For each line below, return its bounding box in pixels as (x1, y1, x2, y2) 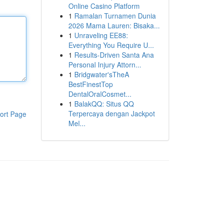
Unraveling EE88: (74, 30, 128, 40)
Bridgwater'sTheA (74, 69, 129, 79)
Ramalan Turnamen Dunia (74, 11, 156, 21)
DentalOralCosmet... (68, 89, 131, 99)
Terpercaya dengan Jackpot (68, 109, 155, 118)
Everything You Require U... (68, 40, 154, 50)
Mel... (68, 118, 86, 128)
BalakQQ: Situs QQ (74, 99, 134, 109)
